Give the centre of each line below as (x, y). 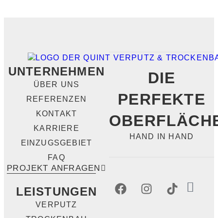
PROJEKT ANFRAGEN (54, 168)
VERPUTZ (56, 204)
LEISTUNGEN (56, 191)
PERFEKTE (162, 99)
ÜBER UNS (56, 84)
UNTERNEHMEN (56, 71)
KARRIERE (56, 128)
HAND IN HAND (162, 136)
